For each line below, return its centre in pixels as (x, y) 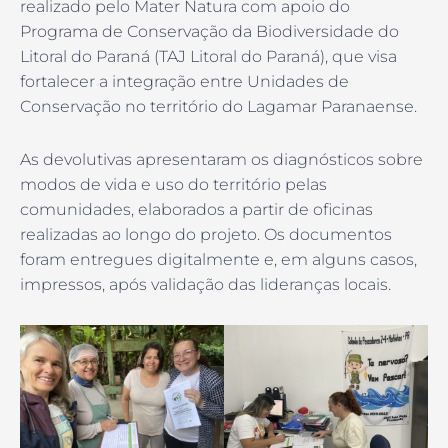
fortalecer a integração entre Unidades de (184, 81)
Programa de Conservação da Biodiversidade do (209, 31)
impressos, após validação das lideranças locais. (205, 284)
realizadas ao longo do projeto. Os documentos (206, 234)
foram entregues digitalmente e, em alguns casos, (218, 259)
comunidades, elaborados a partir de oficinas (196, 209)
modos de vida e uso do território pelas (173, 184)
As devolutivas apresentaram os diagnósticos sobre (221, 159)
